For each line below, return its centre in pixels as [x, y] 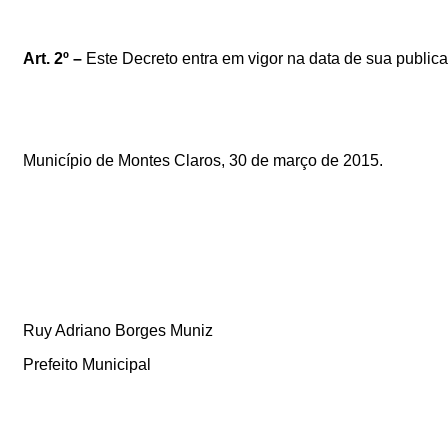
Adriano [83, 330]
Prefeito [51, 364]
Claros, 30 [211, 160]
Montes [144, 160]
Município [58, 160]
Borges [141, 330]
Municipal [117, 364]
